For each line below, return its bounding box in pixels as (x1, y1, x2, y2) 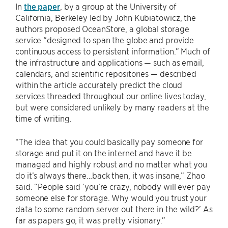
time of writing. (15, 113, 72, 123)
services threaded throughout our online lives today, (15, 91, 206, 101)
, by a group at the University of (60, 1, 177, 11)
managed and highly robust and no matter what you (15, 159, 208, 169)
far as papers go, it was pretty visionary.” (15, 215, 165, 225)
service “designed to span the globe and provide (15, 35, 194, 45)
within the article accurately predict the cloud (15, 79, 183, 90)
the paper (23, 1, 60, 11)
